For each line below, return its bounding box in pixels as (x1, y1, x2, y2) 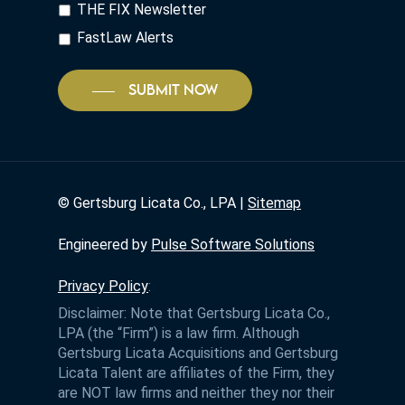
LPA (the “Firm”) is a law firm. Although (58, 325, 299, 343)
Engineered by (58, 236, 151, 254)
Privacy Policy (58, 278, 148, 296)
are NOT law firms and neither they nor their (58, 384, 334, 402)
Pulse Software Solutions (151, 236, 315, 254)
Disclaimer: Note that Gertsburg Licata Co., (58, 305, 330, 323)
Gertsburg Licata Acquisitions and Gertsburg (58, 344, 338, 363)
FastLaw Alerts (77, 29, 174, 47)
